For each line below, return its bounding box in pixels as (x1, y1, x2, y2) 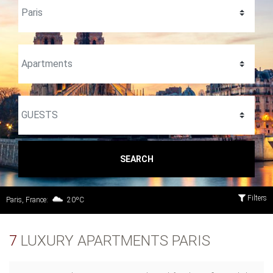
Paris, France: (6, 195, 50, 204)
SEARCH (119, 154, 154, 164)
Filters (246, 194, 267, 202)
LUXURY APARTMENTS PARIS (17, 232, 210, 249)
